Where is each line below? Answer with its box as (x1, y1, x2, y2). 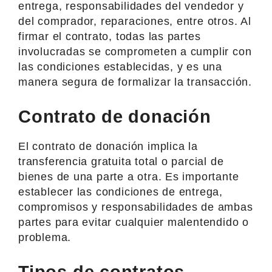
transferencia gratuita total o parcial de (18, 155, 224, 168)
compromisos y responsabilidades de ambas (18, 200, 253, 213)
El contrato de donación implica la (18, 140, 198, 152)
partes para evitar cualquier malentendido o (18, 216, 249, 228)
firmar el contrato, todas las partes (18, 30, 201, 42)
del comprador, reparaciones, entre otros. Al (18, 15, 251, 27)
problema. (18, 231, 72, 243)
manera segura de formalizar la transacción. (18, 75, 252, 88)
